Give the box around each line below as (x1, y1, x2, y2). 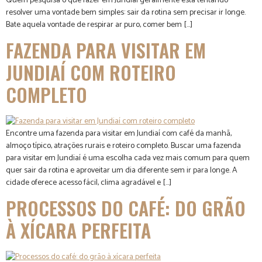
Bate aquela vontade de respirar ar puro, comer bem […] (6, 18, 192, 32)
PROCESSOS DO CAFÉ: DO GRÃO (6, 194, 246, 222)
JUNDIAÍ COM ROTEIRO (6, 58, 176, 86)
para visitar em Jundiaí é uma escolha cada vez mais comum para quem (6, 151, 250, 165)
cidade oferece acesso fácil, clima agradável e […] (6, 175, 171, 189)
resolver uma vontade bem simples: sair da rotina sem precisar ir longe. (6, 5, 246, 19)
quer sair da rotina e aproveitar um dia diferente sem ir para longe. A (6, 163, 237, 177)
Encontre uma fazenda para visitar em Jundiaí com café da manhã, (6, 126, 232, 140)
